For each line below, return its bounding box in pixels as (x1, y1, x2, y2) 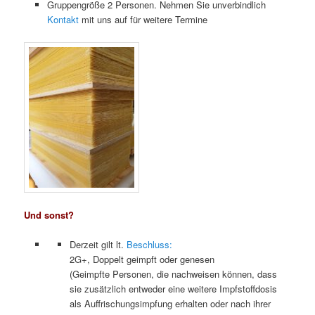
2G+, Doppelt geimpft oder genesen (70, 252, 215, 266)
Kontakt (46, 13, 79, 27)
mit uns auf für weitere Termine (78, 13, 207, 27)
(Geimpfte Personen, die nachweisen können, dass (70, 266, 278, 281)
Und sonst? (24, 207, 75, 221)
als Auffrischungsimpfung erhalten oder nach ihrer (70, 296, 271, 310)
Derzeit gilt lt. (70, 237, 127, 251)
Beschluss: (127, 237, 173, 251)
